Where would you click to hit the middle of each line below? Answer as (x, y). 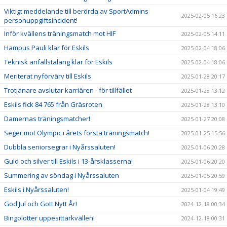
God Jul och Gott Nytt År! (41, 204)
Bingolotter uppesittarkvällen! (49, 218)
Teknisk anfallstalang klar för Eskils (58, 62)
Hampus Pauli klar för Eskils (47, 48)
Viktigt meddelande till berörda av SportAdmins (76, 11)
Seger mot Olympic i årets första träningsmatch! (77, 133)
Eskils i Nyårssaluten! (36, 190)
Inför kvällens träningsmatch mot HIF (60, 33)
